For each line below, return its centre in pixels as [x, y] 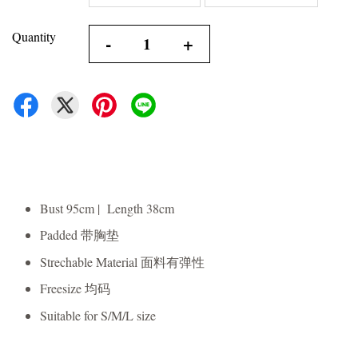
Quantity [34, 36]
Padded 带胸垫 [80, 235]
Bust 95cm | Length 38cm [107, 208]
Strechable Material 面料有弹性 [122, 261]
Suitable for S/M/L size [98, 315]
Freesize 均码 [75, 288]
